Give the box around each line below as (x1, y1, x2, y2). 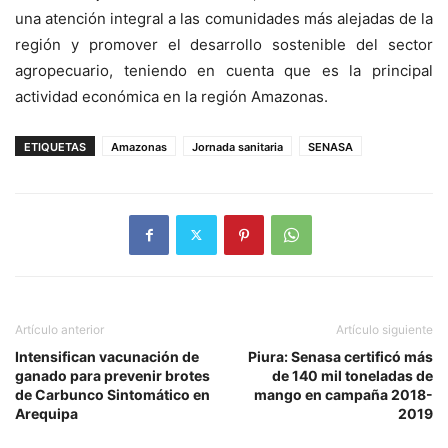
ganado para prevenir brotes (15, 366, 210, 384)
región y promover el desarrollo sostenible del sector (15, 34, 433, 54)
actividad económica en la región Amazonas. (15, 86, 328, 106)
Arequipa (15, 404, 78, 422)
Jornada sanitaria (192, 139, 283, 154)
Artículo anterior (15, 321, 104, 337)
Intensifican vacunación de (15, 347, 199, 365)
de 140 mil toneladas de (272, 366, 433, 384)
